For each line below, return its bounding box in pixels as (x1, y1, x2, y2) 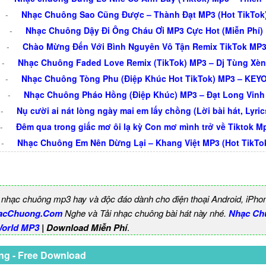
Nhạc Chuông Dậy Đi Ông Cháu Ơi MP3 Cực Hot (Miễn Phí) (26, 24, 263, 36)
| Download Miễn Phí (39, 220, 127, 234)
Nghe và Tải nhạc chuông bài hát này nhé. (62, 206, 229, 219)
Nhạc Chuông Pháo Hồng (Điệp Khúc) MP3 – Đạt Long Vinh (24, 88, 265, 100)
